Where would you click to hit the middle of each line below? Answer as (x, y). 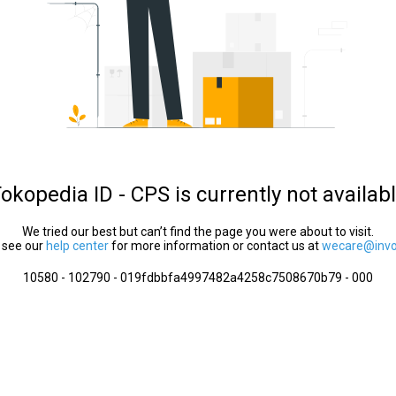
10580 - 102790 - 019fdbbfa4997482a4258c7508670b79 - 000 (198, 278)
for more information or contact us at (215, 246)
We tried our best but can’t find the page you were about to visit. (198, 232)
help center (77, 246)
